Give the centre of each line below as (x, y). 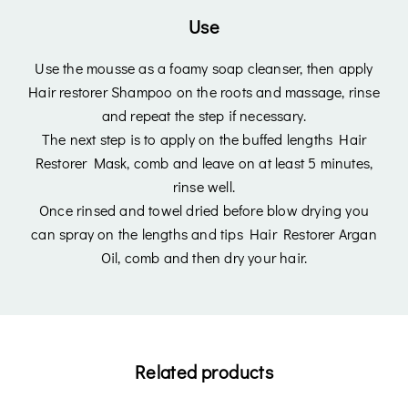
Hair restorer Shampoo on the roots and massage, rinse (204, 91)
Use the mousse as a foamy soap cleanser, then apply (204, 67)
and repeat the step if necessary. (204, 115)
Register (204, 342)
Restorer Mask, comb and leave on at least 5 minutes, (204, 162)
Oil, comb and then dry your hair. (204, 257)
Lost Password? (322, 224)
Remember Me (113, 224)
